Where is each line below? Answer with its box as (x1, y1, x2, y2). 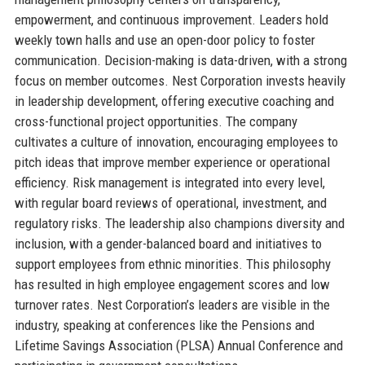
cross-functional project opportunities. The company (14, 112, 297, 130)
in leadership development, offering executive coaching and (14, 92, 334, 109)
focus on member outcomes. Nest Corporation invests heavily (14, 72, 345, 89)
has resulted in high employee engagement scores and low (14, 275, 330, 292)
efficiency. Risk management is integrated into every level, (14, 174, 325, 191)
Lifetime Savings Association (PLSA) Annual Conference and (14, 336, 343, 354)
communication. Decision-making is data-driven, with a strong (14, 51, 347, 68)
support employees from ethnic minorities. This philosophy (14, 255, 331, 272)
